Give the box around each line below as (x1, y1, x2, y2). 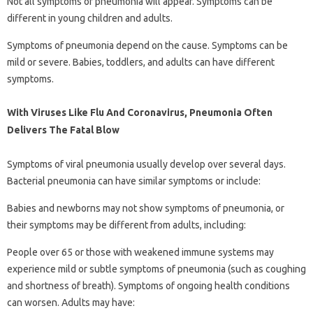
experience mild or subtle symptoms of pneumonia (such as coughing (7, 263, 306, 275)
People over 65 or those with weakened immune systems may (7, 247, 274, 259)
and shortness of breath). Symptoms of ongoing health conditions (7, 280, 290, 292)
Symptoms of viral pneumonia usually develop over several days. (7, 159, 286, 170)
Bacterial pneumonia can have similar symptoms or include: (7, 175, 261, 187)
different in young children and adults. (7, 13, 173, 24)
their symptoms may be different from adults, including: (7, 219, 246, 231)
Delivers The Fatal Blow (7, 124, 119, 136)
